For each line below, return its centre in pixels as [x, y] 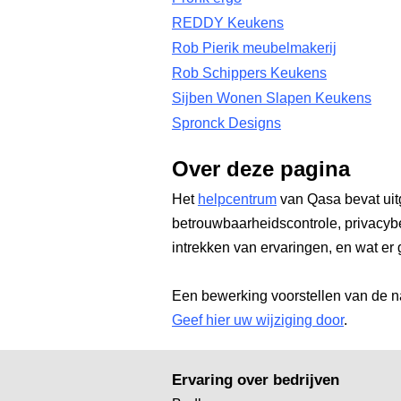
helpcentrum [237, 199]
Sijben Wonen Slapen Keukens [272, 98]
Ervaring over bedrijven [256, 380]
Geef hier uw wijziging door [258, 320]
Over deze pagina [261, 169]
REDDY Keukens [228, 23]
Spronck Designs [226, 123]
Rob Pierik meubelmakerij [254, 48]
